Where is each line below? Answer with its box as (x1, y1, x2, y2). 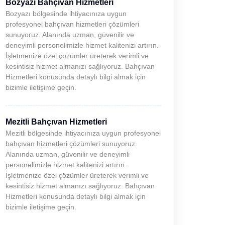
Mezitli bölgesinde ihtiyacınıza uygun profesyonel (6, 129, 161, 137)
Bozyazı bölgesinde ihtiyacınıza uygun (6, 10, 127, 18)
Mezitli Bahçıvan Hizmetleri (6, 118, 107, 126)
